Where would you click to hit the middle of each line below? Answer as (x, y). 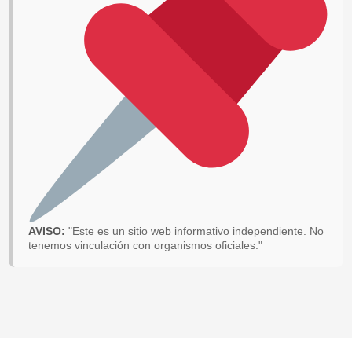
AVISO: (49, 231)
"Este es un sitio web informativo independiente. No (196, 231)
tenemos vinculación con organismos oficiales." (146, 246)
